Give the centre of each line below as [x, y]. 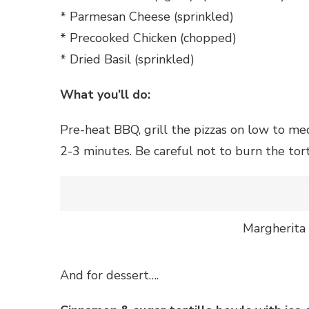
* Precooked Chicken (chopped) [148, 38]
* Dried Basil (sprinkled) [127, 60]
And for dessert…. [109, 276]
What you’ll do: [105, 95]
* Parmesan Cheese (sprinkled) [147, 17]
